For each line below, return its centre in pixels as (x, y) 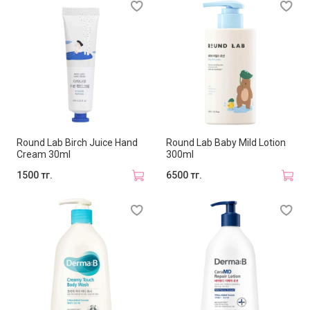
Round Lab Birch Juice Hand (77, 143)
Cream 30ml (44, 155)
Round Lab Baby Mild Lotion (226, 143)
